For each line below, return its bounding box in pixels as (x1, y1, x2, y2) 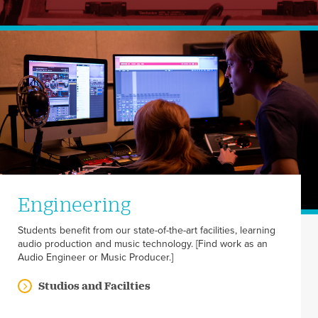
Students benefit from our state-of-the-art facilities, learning (18, 224, 275, 237)
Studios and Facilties (38, 280, 150, 292)
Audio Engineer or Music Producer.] (18, 251, 173, 264)
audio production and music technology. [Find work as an (18, 238, 268, 251)
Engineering (18, 192, 131, 216)
